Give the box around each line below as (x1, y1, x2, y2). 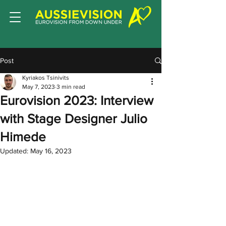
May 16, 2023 (30, 147, 72, 155)
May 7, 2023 (22, 83, 55, 90)
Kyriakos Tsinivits (22, 74, 69, 81)
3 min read (56, 83, 85, 90)
